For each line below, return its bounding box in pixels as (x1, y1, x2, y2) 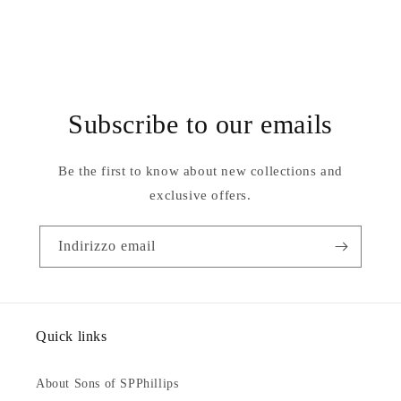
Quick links (36, 328, 107, 344)
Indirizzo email (58, 238, 156, 253)
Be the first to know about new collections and (58, 164, 343, 178)
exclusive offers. (149, 188, 252, 202)
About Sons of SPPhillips (36, 377, 179, 390)
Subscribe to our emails (68, 109, 333, 139)
